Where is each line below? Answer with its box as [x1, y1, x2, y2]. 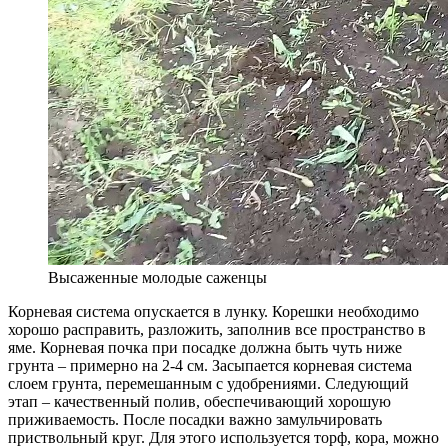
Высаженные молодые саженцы [48, 268, 267, 286]
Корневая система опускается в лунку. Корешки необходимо [8, 302, 419, 320]
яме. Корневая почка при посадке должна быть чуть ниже [8, 338, 402, 356]
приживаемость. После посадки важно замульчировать [8, 410, 382, 428]
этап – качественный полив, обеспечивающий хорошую [8, 392, 391, 410]
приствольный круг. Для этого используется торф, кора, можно [8, 428, 439, 446]
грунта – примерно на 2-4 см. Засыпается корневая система [8, 356, 412, 374]
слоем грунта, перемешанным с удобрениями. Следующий [8, 374, 409, 392]
